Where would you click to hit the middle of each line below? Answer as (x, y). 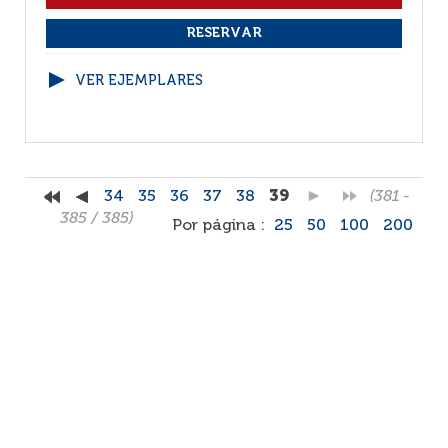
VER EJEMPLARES (139, 81)
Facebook (56, 383)
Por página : (220, 226)
